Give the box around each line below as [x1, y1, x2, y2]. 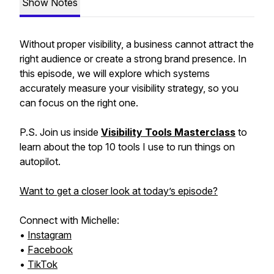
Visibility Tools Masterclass [101, 126, 235, 138]
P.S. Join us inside [20, 126, 101, 138]
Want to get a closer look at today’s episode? [20, 185, 218, 197]
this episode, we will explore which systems [20, 67, 210, 80]
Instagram [28, 229, 72, 241]
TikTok [28, 258, 57, 270]
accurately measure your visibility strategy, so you [20, 82, 239, 94]
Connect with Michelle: [20, 214, 119, 226]
